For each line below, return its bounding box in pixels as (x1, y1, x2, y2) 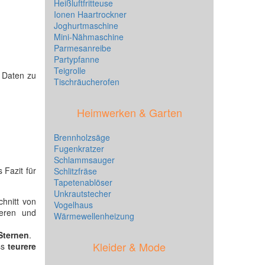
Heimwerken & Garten (76, 105, 182, 120)
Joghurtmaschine (54, 20, 118, 31)
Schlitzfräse (54, 165, 97, 177)
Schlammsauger (54, 154, 115, 166)
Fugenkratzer (54, 143, 104, 154)
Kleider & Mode (93, 239, 166, 254)
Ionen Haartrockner (54, 8, 127, 20)
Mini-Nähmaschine (54, 31, 124, 43)
